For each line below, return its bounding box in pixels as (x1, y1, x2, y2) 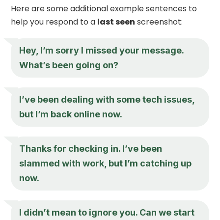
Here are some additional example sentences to (11, 2, 197, 14)
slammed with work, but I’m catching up (19, 158, 192, 168)
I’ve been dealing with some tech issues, (19, 94, 195, 105)
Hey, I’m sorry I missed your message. (19, 45, 184, 55)
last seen (97, 16, 136, 27)
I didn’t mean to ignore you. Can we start (19, 207, 195, 218)
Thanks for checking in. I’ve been (19, 143, 163, 154)
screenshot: (135, 16, 183, 27)
